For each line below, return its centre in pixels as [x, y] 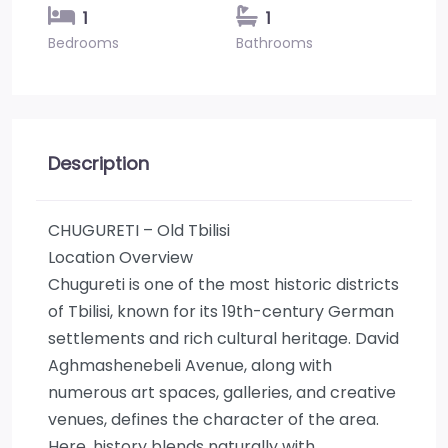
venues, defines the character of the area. [213, 419]
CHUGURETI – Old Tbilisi [139, 230]
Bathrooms [274, 43]
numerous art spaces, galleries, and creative [222, 392]
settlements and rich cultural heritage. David [223, 338]
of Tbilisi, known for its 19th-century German [221, 311]
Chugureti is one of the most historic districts [223, 284]
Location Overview [120, 257]
